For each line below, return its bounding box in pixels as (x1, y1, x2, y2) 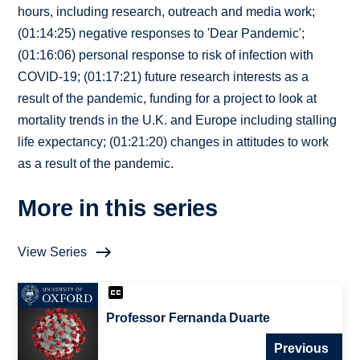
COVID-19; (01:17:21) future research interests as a (18, 70, 309, 84)
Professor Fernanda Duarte (106, 311, 270, 325)
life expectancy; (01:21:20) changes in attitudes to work (18, 135, 329, 149)
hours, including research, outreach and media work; (18, 5, 316, 19)
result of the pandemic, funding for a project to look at (18, 92, 317, 106)
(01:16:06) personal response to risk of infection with (18, 48, 314, 63)
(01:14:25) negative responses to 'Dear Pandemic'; (18, 27, 305, 41)
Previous (273, 342, 329, 356)
